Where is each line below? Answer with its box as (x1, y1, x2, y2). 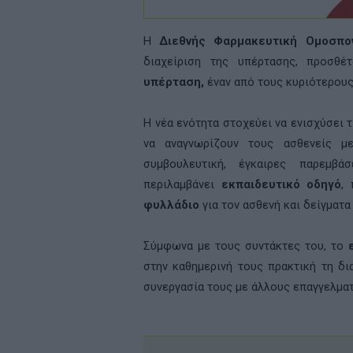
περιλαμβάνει (143, 177, 221, 191)
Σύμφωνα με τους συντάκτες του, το (143, 239, 348, 253)
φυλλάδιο (143, 198, 199, 212)
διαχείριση (143, 54, 201, 69)
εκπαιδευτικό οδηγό (221, 177, 342, 191)
